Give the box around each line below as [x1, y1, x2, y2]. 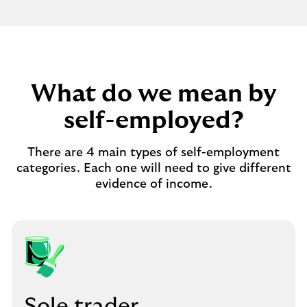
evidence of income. [95, 178, 212, 191]
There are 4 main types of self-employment [27, 147, 280, 159]
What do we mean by [30, 82, 277, 106]
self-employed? [63, 108, 244, 133]
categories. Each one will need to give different [16, 162, 291, 175]
